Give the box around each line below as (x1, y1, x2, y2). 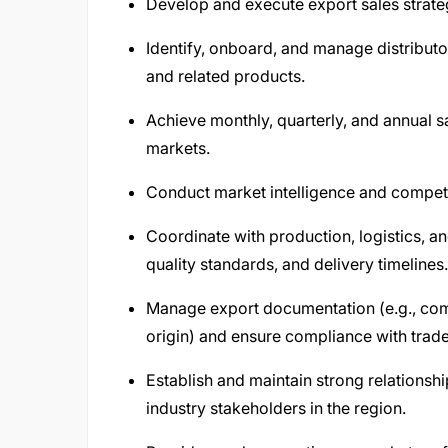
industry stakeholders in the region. (146, 398, 406, 418)
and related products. (146, 66, 305, 86)
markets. (146, 138, 210, 158)
